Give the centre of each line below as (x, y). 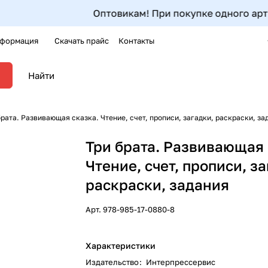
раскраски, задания (158, 185)
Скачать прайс (82, 41)
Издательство (113, 262)
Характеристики (121, 246)
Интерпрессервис (181, 262)
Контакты (136, 41)
